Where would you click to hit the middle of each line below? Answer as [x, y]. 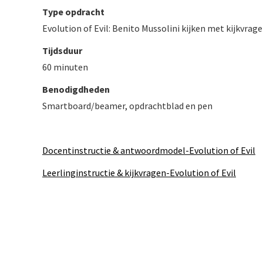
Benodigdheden [76, 89]
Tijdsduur [62, 50]
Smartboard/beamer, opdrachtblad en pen [127, 106]
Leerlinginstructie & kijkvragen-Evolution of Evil [139, 173]
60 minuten [65, 67]
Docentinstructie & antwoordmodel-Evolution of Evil [149, 150]
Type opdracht [74, 12]
